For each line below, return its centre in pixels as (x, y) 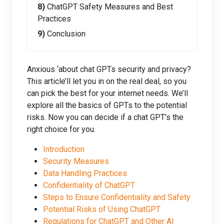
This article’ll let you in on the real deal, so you (107, 81)
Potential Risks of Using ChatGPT (102, 209)
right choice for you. (61, 129)
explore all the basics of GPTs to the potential (107, 105)
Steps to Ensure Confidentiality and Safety (117, 197)
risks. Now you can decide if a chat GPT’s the (105, 117)
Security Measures (76, 161)
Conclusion (66, 34)
